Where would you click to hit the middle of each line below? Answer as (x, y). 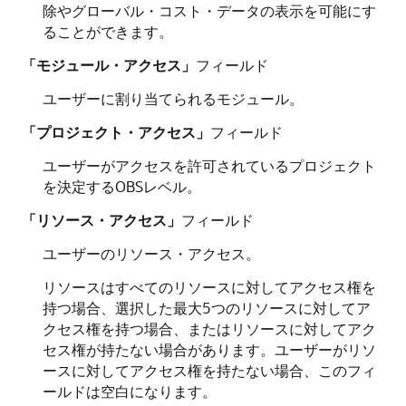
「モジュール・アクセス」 (109, 65)
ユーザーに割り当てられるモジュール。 (173, 98)
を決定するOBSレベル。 (121, 186)
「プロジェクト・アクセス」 (116, 132)
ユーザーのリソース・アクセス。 (151, 253)
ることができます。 (107, 31)
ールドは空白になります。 (129, 391)
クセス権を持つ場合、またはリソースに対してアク (209, 329)
